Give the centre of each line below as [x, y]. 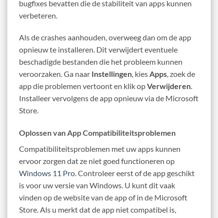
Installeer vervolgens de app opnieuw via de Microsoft [109, 98]
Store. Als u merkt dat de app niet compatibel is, [98, 210]
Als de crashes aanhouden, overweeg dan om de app [105, 37]
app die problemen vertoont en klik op [83, 86]
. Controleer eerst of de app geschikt [135, 173]
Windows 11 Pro [47, 173]
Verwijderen [169, 86]
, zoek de [181, 74]
